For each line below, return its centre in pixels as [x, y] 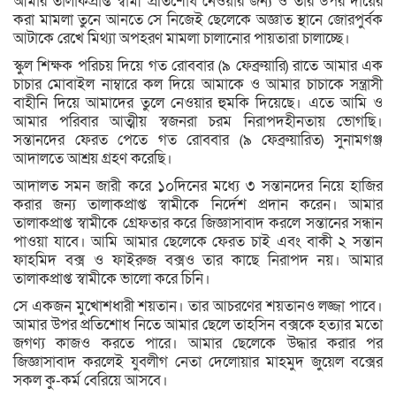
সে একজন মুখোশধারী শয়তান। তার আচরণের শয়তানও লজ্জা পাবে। [198, 306]
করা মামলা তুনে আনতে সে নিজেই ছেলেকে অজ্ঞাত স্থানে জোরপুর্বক [198, 19]
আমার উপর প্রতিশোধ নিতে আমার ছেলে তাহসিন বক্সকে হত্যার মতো [198, 324]
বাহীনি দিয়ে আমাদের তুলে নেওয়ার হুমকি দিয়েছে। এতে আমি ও [198, 103]
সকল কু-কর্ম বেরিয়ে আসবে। [91, 380]
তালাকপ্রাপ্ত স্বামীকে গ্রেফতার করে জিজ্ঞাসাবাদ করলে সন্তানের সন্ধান [198, 223]
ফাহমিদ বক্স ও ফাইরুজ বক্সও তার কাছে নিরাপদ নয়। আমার [198, 260]
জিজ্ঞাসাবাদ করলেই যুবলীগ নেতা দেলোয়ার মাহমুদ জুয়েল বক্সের [198, 362]
